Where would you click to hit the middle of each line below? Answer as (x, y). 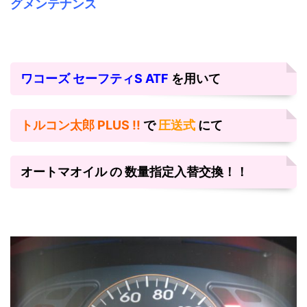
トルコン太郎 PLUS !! (82, 125)
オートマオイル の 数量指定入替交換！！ (134, 172)
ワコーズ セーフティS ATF (96, 78)
